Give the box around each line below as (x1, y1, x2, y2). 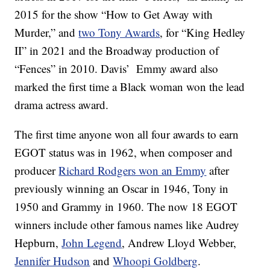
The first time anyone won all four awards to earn (14, 127, 239, 142)
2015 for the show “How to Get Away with (14, 7, 213, 22)
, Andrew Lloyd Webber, (122, 235, 237, 251)
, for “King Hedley (160, 25, 246, 40)
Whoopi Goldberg (113, 253, 198, 269)
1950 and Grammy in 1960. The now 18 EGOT (14, 199, 238, 215)
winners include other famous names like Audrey (14, 217, 240, 233)
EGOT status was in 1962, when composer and (14, 145, 233, 160)
